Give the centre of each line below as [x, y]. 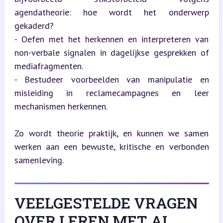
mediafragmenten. [49, 66]
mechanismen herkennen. [61, 106]
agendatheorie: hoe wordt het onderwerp [111, 12]
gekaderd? [34, 25]
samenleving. [39, 160]
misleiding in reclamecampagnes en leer [111, 93]
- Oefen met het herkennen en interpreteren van [111, 39]
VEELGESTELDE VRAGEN [106, 203]
